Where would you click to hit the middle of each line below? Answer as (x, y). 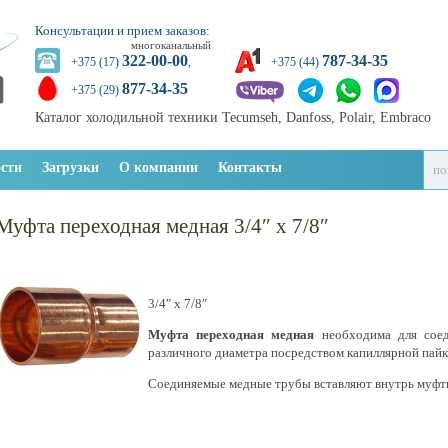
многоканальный (171, 45)
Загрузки (70, 167)
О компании (158, 167)
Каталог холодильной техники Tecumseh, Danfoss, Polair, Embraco (233, 117)
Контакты (250, 167)
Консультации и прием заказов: (122, 30)
